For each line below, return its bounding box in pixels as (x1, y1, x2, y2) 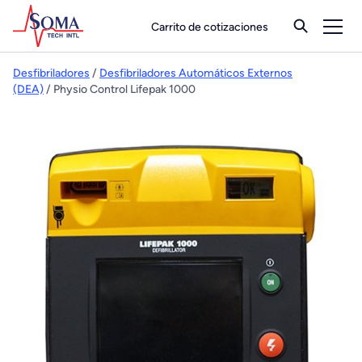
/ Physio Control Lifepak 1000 (44, 82, 196, 96)
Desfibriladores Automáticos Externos (99, 66, 293, 80)
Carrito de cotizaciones (151, 19, 268, 34)
